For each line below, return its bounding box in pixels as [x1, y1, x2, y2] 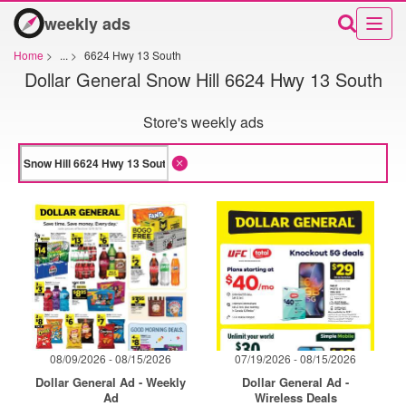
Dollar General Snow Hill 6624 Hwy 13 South [24, 65, 382, 92]
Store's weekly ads [142, 111, 264, 132]
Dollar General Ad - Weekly [35, 373, 186, 391]
